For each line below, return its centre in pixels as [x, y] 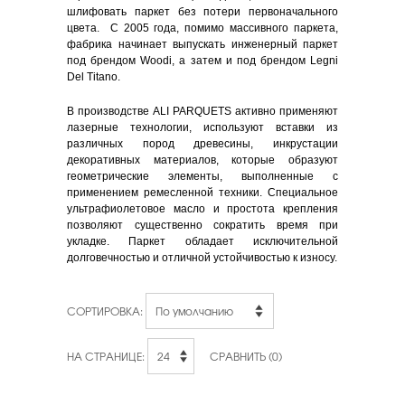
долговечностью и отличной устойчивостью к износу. [202, 258]
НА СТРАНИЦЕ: [107, 357]
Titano [102, 77]
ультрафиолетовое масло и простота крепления [202, 209]
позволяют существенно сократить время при [202, 226]
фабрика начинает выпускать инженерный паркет [202, 45]
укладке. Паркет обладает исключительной [202, 242]
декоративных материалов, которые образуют [202, 160]
